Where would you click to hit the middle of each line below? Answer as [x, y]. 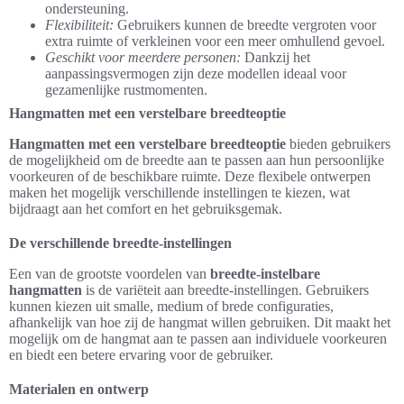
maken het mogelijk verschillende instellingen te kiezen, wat [179, 193]
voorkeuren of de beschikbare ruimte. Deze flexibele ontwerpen [190, 176]
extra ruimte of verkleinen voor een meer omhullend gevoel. [215, 41]
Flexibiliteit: [79, 25]
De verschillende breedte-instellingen [120, 243]
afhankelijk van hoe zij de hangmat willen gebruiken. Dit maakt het [200, 322]
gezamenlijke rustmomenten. [126, 90]
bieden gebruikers [338, 144]
